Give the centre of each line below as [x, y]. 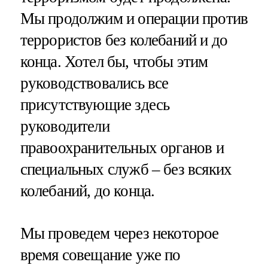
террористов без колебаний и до [124, 40]
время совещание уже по [100, 255]
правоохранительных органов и [122, 148]
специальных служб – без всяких [126, 170]
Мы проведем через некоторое [119, 234]
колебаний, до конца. [87, 191]
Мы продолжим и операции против [134, 19]
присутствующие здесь [95, 105]
